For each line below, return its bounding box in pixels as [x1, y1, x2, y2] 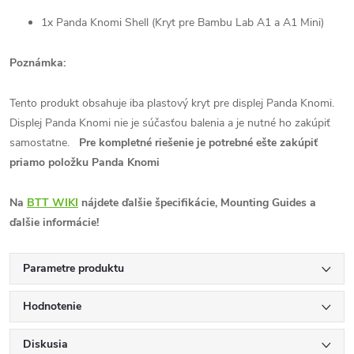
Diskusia [23, 337, 68, 352]
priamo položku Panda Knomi [9, 155, 160, 170]
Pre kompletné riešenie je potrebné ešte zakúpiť [79, 135, 318, 150]
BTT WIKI [27, 195, 78, 210]
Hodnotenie [23, 299, 81, 314]
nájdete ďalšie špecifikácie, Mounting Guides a [81, 195, 316, 210]
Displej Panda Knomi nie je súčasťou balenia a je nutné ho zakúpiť [9, 115, 330, 130]
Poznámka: [9, 55, 66, 70]
